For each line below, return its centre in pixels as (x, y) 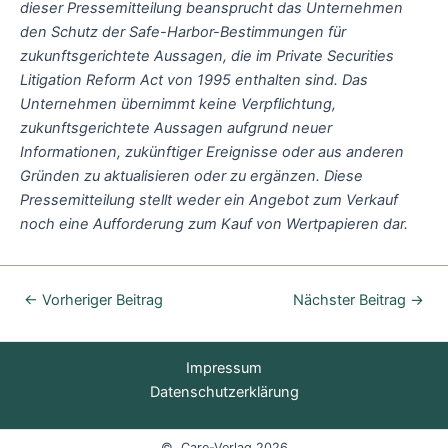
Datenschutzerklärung (224, 392)
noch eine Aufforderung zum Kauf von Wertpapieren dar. (216, 223)
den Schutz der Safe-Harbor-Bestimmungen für (183, 31)
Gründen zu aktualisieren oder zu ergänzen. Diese (191, 175)
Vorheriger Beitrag (100, 299)
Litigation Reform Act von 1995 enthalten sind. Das (194, 79)
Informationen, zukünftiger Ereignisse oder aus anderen (212, 151)
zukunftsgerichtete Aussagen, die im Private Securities (207, 55)
